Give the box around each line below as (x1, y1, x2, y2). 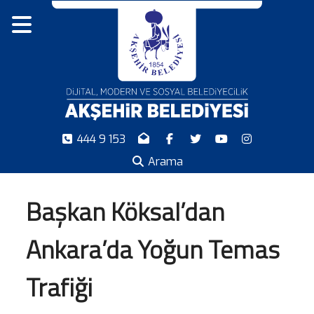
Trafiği (26, 268, 93, 307)
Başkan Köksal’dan (26, 192, 224, 231)
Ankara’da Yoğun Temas (26, 230, 280, 269)
